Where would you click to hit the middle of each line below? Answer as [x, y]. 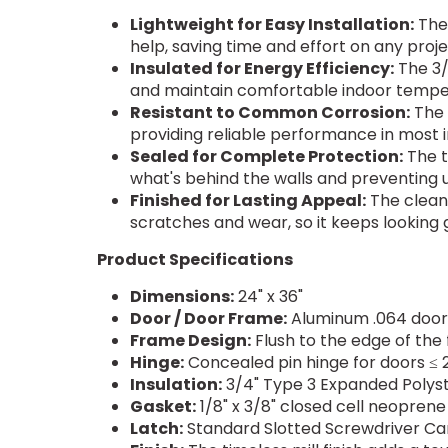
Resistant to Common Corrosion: [269, 112]
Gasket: [162, 406]
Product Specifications [195, 259]
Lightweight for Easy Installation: [271, 24]
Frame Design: [190, 340]
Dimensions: [181, 296]
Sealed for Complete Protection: [266, 156]
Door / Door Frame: [208, 318]
